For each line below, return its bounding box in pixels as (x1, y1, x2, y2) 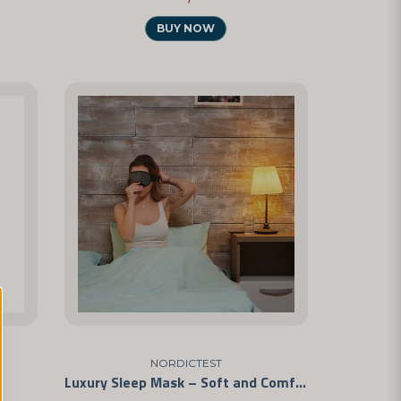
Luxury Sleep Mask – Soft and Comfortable (294, 371, 306, 394)
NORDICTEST (149, 356, 222, 371)
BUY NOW (157, 21, 216, 36)
